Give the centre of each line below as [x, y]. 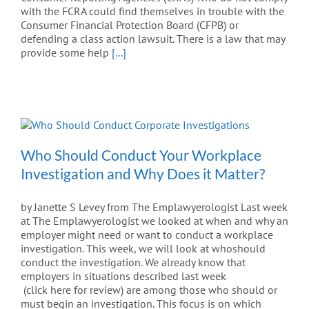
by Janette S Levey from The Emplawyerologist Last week [154, 207]
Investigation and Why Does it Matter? [143, 173]
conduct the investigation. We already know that [133, 262]
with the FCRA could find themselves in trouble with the [152, 11]
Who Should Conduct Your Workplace [141, 154]
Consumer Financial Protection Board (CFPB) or [130, 24]
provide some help [66, 52]
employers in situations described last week [123, 276]
